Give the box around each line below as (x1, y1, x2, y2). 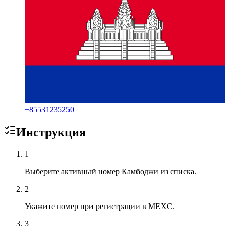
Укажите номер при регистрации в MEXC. (25, 202, 174, 211)
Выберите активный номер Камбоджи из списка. (25, 167, 196, 176)
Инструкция (16, 126, 86, 140)
